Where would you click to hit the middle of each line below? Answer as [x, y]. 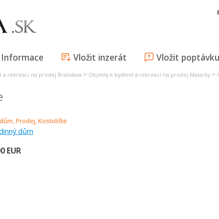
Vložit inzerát [100, 57]
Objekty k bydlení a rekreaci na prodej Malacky [149, 75]
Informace [22, 57]
